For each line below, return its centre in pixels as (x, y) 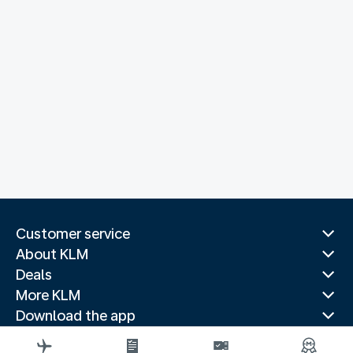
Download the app (76, 316)
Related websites (72, 336)
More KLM (48, 295)
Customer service (73, 234)
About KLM (52, 254)
